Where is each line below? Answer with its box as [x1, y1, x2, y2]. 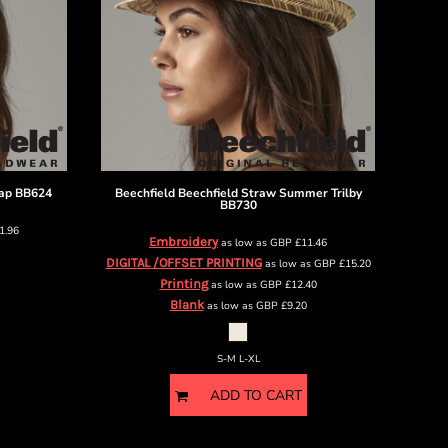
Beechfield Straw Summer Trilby [177, 185, 362, 201]
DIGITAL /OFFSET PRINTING [105, 255, 262, 270]
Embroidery [149, 234, 218, 249]
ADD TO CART [209, 386, 302, 406]
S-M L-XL [216, 352, 260, 366]
